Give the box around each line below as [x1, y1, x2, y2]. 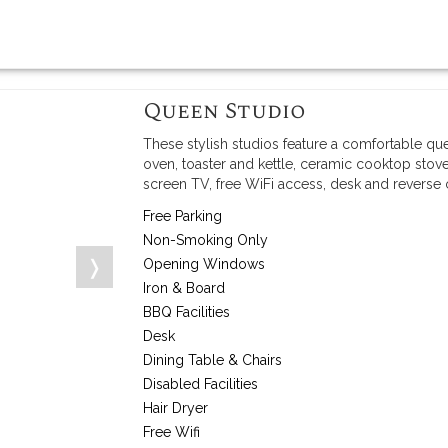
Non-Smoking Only [143, 232, 269, 248]
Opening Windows [143, 256, 266, 272]
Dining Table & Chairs [143, 352, 283, 368]
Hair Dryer [143, 400, 209, 416]
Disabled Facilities [143, 376, 259, 392]
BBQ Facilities [143, 304, 231, 320]
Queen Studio [143, 95, 307, 128]
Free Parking [143, 208, 223, 224]
